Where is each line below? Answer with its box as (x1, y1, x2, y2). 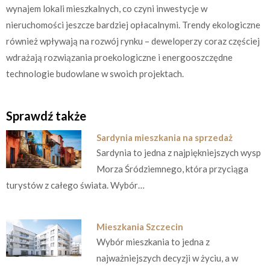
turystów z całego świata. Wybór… (6, 180, 145, 191)
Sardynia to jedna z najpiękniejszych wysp (96, 147, 261, 159)
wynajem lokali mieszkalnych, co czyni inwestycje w (6, 2, 207, 14)
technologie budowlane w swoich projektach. (6, 67, 184, 79)
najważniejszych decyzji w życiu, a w (96, 252, 238, 263)
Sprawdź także (6, 108, 86, 124)
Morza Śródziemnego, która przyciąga (96, 163, 248, 175)
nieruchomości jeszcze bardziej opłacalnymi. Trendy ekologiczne (6, 19, 260, 30)
